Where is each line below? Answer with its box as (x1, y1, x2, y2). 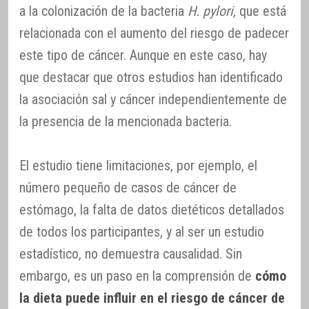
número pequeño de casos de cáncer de (19, 179, 237, 196)
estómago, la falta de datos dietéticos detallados (19, 201, 284, 218)
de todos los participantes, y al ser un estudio (19, 223, 264, 240)
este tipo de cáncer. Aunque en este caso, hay (19, 46, 267, 63)
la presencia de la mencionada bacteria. (19, 112, 232, 130)
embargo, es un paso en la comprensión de (19, 267, 255, 284)
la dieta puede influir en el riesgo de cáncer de (19, 289, 285, 306)
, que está (233, 2, 286, 19)
